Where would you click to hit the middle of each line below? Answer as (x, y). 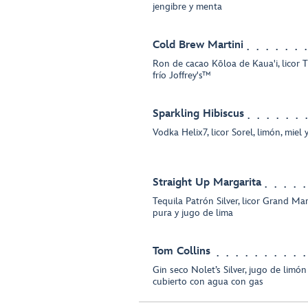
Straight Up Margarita (207, 183)
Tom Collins (181, 251)
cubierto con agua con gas (208, 282)
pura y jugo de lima (193, 213)
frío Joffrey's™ (182, 75)
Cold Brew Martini (198, 45)
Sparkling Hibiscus (198, 114)
